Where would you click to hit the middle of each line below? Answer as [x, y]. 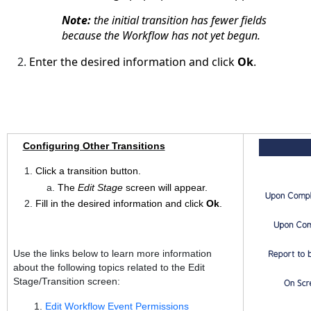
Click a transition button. [88, 171]
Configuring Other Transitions [94, 146]
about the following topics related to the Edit [109, 268]
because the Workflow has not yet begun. [161, 36]
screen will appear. [165, 187]
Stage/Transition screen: [66, 281]
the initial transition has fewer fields [179, 20]
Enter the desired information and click [134, 62]
